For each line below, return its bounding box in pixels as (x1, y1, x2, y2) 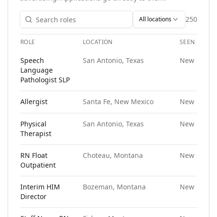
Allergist (20, 97, 47, 106)
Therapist (20, 129, 51, 138)
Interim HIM (20, 182, 60, 191)
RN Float (20, 151, 47, 160)
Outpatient (20, 160, 56, 170)
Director (20, 192, 46, 201)
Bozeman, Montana (83, 182, 146, 191)
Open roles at (19, 49, 65, 59)
